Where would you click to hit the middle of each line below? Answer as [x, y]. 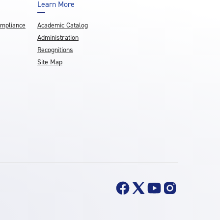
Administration [58, 38]
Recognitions [55, 50]
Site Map [50, 62]
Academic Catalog [62, 26]
